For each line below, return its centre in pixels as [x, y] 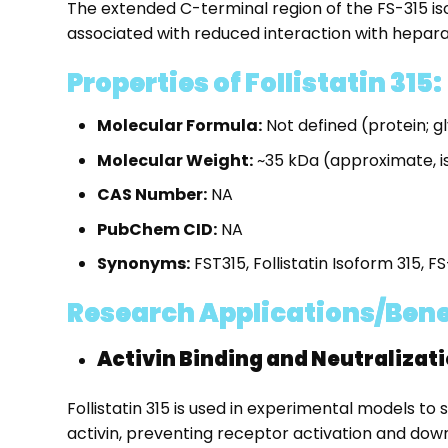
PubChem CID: [156, 229]
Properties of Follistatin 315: [254, 83]
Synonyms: [143, 264]
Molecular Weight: [174, 160]
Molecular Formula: [179, 126]
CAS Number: [151, 195]
